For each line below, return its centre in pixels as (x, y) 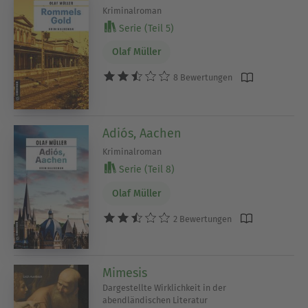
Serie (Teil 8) (146, 170)
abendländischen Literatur (155, 300)
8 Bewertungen (202, 78)
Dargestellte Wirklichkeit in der (165, 288)
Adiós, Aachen (142, 134)
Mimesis (125, 273)
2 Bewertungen (202, 219)
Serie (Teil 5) (145, 28)
